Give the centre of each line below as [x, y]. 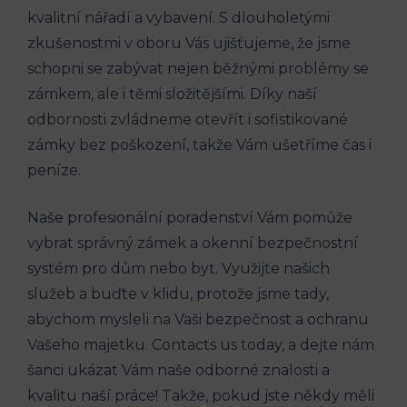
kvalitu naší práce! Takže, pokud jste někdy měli [201, 395]
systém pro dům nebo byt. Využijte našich [179, 268]
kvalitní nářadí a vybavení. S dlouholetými [179, 17]
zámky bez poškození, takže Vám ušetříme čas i [199, 144]
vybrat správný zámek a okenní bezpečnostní [193, 243]
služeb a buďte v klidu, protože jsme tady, [178, 293]
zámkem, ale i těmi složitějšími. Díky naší [172, 94]
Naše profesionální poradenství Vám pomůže [190, 217]
